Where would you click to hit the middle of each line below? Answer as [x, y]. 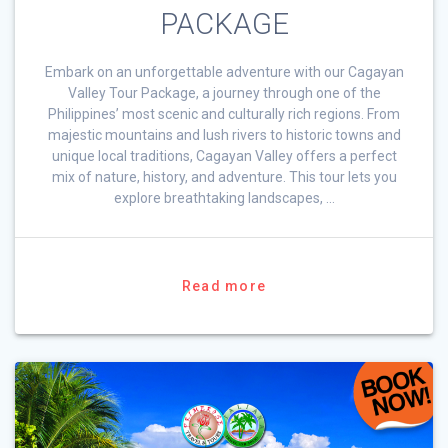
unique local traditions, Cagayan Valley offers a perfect [224, 156]
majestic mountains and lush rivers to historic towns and [224, 135]
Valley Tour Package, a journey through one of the [224, 93]
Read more [224, 286]
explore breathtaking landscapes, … [224, 198]
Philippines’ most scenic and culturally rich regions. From [224, 114]
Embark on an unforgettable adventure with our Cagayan [224, 72]
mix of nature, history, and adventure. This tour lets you [224, 177]
